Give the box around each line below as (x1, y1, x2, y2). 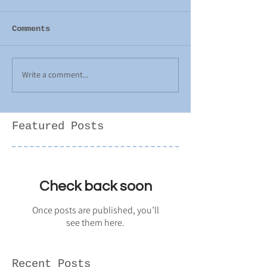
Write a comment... (22, 69, 88, 80)
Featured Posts (12, 119, 104, 133)
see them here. (66, 216, 125, 229)
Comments (12, 23, 50, 33)
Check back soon (39, 178, 152, 194)
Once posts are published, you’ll (32, 203, 159, 216)
